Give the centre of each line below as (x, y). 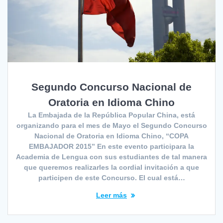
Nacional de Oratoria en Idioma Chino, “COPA (111, 136)
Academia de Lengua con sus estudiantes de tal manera (111, 157)
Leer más (111, 195)
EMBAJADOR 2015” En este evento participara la (111, 147)
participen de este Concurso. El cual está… (111, 178)
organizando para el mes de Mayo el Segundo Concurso (111, 126)
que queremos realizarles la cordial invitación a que (111, 167)
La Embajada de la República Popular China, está (111, 115)
